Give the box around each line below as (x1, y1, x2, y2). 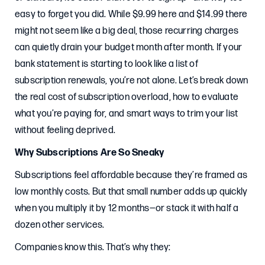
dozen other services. (15, 219, 105, 231)
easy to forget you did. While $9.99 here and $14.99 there (15, 9, 248, 20)
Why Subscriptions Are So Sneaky (15, 147, 164, 159)
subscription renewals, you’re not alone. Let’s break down (15, 75, 248, 86)
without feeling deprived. (15, 125, 115, 136)
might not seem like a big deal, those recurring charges (15, 25, 239, 37)
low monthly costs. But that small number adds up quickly (15, 186, 248, 198)
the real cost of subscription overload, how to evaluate (15, 92, 239, 103)
